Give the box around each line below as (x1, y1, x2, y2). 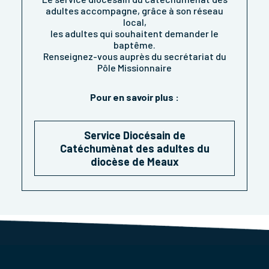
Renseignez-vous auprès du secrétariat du (43, 50, 226, 62)
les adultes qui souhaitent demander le (50, 28, 219, 40)
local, (122, 16, 147, 28)
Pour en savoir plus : (90, 91, 179, 103)
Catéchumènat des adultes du (59, 142, 210, 156)
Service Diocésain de (83, 128, 186, 142)
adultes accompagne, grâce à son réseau (46, 5, 223, 17)
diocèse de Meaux (90, 155, 179, 169)
